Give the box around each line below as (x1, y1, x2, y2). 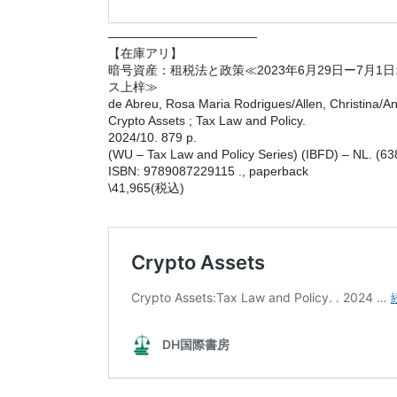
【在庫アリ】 (108, 45, 183, 60)
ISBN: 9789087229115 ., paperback (108, 163, 308, 178)
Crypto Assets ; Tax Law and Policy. (108, 113, 306, 128)
